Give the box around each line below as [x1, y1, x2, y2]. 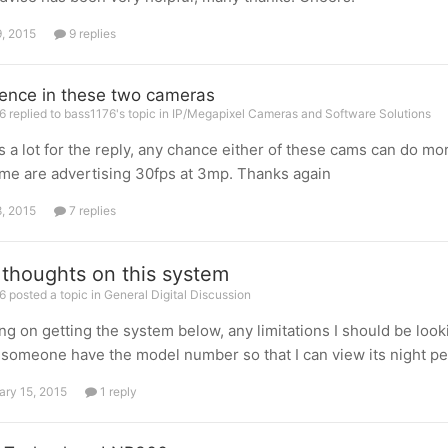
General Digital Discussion [103, 287, 251, 302]
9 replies [65, 26, 116, 41]
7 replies [65, 203, 116, 218]
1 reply [96, 384, 137, 399]
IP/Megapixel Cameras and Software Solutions [171, 106, 431, 121]
